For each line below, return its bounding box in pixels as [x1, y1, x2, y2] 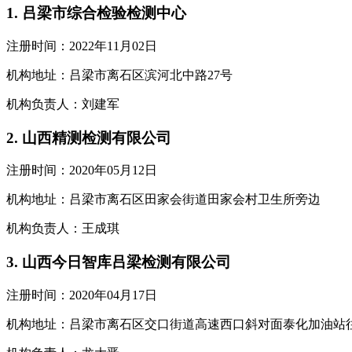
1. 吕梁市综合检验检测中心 [6, 5, 186, 22]
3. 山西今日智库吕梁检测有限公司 [6, 253, 231, 270]
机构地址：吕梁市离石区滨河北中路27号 [6, 68, 233, 82]
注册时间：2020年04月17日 [6, 288, 157, 302]
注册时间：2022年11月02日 [6, 38, 157, 53]
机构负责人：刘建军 [6, 97, 119, 111]
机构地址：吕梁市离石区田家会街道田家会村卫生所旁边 [6, 192, 321, 207]
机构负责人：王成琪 [6, 222, 119, 236]
